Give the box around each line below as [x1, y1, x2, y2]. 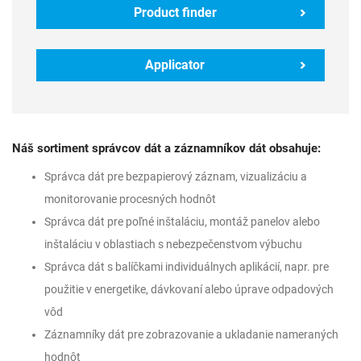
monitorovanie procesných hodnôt [44, 193, 216, 205]
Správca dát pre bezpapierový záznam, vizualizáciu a [44, 170, 307, 183]
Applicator [145, 57, 205, 73]
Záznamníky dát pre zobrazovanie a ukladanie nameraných [44, 328, 338, 341]
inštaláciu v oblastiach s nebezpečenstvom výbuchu [44, 238, 302, 251]
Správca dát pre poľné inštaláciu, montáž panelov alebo [44, 215, 320, 228]
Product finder [133, 5, 217, 20]
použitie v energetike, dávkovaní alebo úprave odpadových [44, 283, 334, 296]
